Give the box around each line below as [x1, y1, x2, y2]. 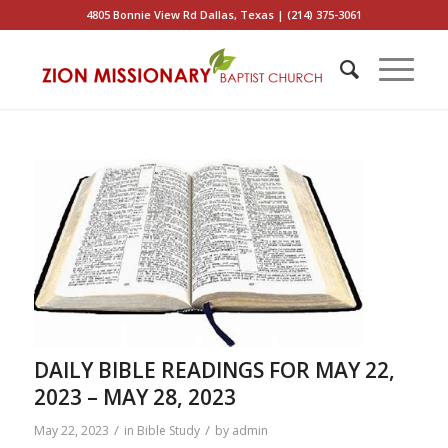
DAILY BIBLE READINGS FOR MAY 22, [33, 355, 395, 384]
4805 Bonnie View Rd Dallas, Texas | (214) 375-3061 [85, 7, 362, 22]
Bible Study [136, 421, 200, 439]
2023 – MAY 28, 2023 [33, 382, 236, 411]
